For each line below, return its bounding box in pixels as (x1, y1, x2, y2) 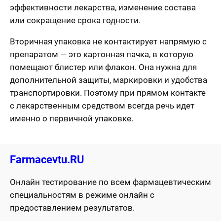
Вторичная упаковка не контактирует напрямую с (10, 37, 207, 47)
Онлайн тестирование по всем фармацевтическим (10, 177, 211, 187)
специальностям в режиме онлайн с (10, 190, 154, 200)
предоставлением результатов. (10, 203, 135, 213)
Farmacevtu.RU (10, 153, 84, 166)
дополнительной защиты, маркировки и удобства (10, 75, 207, 85)
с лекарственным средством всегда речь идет (10, 101, 194, 111)
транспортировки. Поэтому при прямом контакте (10, 88, 206, 98)
